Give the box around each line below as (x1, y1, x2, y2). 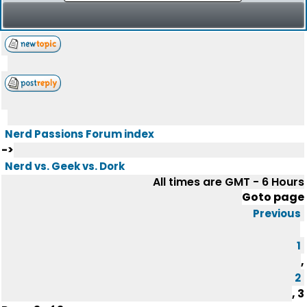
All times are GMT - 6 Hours (153, 174, 304, 190)
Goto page (242, 189, 304, 205)
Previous (253, 206, 301, 221)
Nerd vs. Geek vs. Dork (5, 159, 125, 173)
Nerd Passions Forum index (5, 127, 154, 141)
